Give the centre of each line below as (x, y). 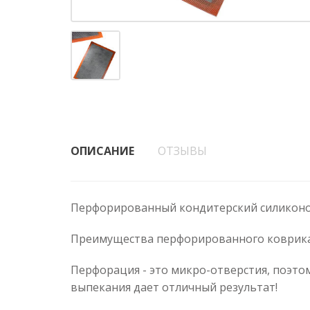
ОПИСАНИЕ (102, 151)
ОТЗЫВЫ (182, 151)
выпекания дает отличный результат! (174, 287)
